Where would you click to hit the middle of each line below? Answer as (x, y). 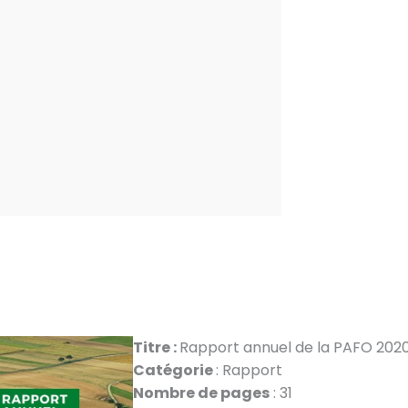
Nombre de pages (201, 393)
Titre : (156, 348)
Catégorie (174, 371)
